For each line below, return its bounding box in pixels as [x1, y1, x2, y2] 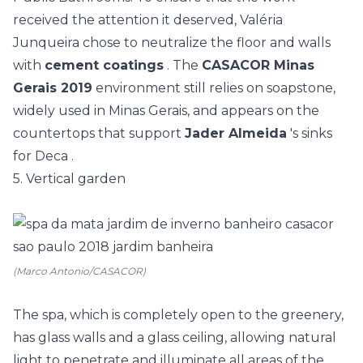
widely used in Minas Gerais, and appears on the [13, 103, 319, 118]
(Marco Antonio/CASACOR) [13, 265, 146, 277]
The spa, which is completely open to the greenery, [13, 307, 344, 322]
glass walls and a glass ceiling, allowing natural [38, 330, 336, 345]
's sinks [287, 126, 332, 141]
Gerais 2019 [13, 80, 92, 96]
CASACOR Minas [202, 58, 314, 73]
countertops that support [13, 126, 185, 141]
